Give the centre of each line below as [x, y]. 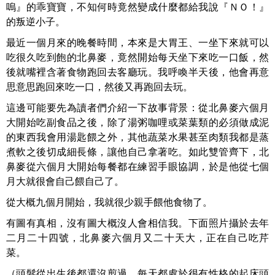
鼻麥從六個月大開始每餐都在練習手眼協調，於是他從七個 [137, 167]
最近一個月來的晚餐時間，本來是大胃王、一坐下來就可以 [137, 43]
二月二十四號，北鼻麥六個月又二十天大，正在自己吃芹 [137, 238]
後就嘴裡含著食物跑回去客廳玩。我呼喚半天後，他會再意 [137, 72]
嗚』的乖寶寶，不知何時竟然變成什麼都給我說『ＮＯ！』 [137, 7]
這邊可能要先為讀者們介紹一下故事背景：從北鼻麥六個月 [137, 108]
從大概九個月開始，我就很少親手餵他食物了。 [109, 202]
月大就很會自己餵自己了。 [65, 181]
